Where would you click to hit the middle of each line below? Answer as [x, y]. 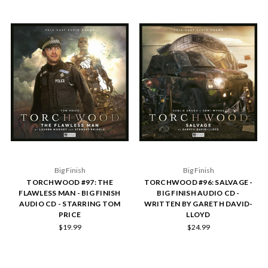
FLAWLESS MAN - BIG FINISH [70, 193]
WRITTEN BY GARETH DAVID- [198, 203]
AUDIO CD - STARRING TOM [70, 203]
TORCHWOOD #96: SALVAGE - [198, 182]
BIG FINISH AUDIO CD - [198, 193]
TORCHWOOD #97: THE [70, 182]
